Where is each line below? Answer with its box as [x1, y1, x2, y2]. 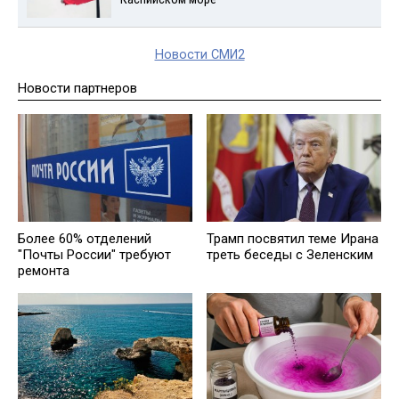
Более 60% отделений [18, 230, 151, 247]
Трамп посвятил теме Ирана [207, 230, 379, 247]
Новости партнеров [18, 79, 137, 96]
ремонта [18, 262, 69, 279]
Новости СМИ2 [154, 46, 245, 62]
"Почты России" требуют [18, 246, 171, 263]
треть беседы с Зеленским [207, 246, 373, 263]
